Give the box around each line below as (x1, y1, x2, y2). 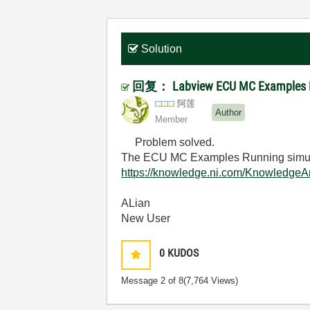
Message (121, 275, 161, 286)
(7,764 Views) (183, 275, 239, 286)
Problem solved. (121, 136, 215, 148)
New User (121, 212, 171, 224)
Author (215, 107, 242, 118)
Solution (141, 42, 183, 55)
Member (155, 113, 188, 125)
